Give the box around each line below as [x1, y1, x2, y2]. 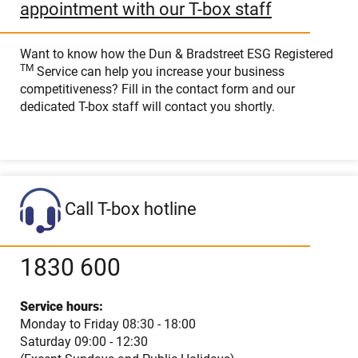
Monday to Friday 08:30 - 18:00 [20, 316, 196, 332]
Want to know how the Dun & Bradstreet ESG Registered [20, 46, 333, 62]
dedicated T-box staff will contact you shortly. [20, 98, 275, 114]
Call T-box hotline [61, 199, 197, 220]
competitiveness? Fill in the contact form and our [20, 81, 295, 97]
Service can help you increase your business [34, 63, 284, 79]
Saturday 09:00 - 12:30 [20, 333, 148, 349]
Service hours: [20, 298, 103, 314]
